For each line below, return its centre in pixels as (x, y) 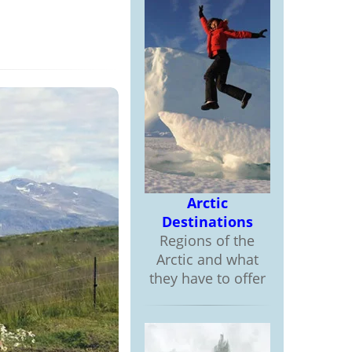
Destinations (207, 222)
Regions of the (207, 240)
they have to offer (207, 278)
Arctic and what (207, 259)
